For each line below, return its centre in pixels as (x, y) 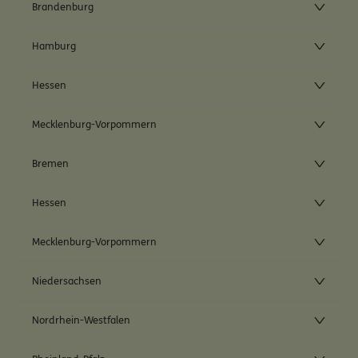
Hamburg (54, 47)
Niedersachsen (67, 282)
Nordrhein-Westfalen (81, 321)
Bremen (50, 164)
